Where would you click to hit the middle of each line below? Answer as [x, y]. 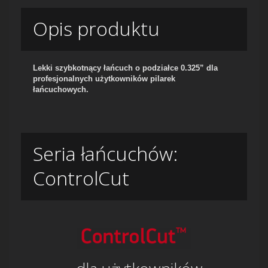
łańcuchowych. [62, 90]
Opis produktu [96, 29]
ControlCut [81, 178]
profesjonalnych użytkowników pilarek [104, 79]
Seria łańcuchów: [105, 154]
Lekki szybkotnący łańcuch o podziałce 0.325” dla [125, 68]
